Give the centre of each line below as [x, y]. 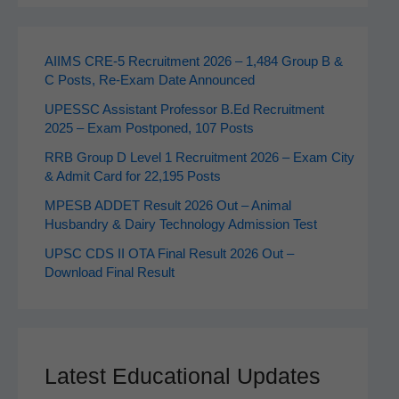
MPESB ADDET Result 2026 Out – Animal [167, 206]
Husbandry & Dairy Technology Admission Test [180, 225]
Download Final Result [109, 273]
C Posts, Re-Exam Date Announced [149, 81]
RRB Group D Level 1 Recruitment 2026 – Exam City [199, 158]
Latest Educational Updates [182, 376]
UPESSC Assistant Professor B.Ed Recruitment [184, 110]
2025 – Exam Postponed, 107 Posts [149, 129]
